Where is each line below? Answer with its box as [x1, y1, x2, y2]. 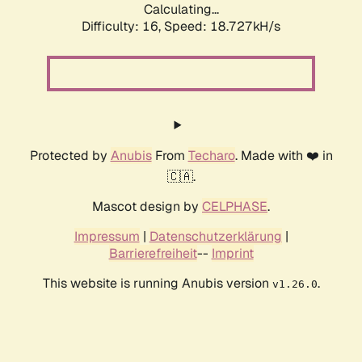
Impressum [74, 228, 140, 246]
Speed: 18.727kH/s [164, 18, 280, 36]
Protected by [29, 147, 111, 165]
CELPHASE [202, 198, 267, 216]
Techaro [187, 147, 235, 165]
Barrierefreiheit [108, 245, 197, 263]
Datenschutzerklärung [149, 228, 282, 246]
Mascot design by [92, 198, 202, 216]
